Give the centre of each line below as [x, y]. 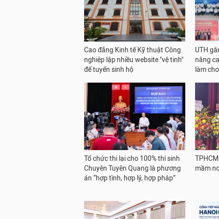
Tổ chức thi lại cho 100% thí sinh [132, 159]
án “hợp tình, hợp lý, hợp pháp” [130, 178]
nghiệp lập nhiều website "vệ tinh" [134, 60]
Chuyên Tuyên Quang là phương [132, 169]
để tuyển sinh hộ [109, 70]
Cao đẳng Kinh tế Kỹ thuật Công [132, 50]
